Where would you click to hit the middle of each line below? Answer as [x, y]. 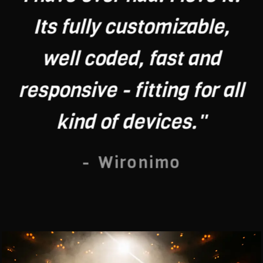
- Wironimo [131, 162]
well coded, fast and [131, 58]
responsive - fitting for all [131, 90]
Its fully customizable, [131, 26]
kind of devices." [131, 121]
